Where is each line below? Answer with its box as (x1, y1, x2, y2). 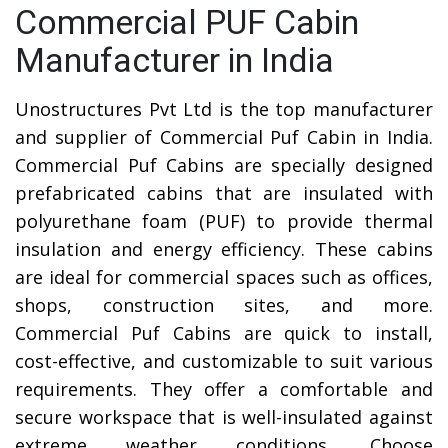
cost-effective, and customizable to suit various (15, 349, 433, 374)
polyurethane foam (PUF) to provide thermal (15, 209, 433, 234)
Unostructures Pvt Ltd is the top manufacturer (15, 97, 433, 122)
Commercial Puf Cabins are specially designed (15, 153, 433, 178)
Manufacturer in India (15, 40, 334, 81)
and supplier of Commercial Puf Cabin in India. (15, 125, 433, 150)
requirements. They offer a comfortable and (15, 377, 433, 402)
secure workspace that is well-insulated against (15, 405, 433, 430)
